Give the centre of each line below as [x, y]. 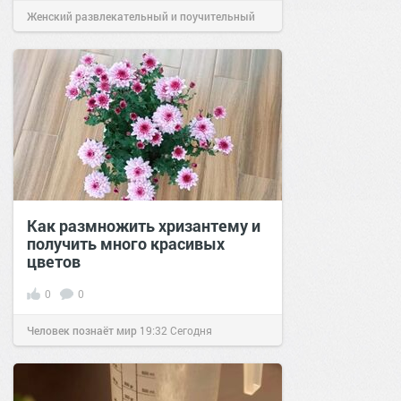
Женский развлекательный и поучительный [141, 16]
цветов [54, 261]
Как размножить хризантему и [144, 225]
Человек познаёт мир [82, 330]
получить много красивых [126, 243]
